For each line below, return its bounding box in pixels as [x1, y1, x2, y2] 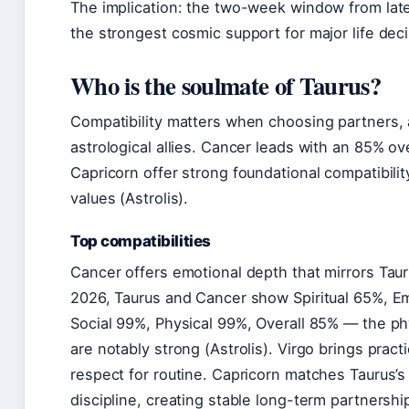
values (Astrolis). [70, 188, 189, 207]
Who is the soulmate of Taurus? [70, 67, 381, 103]
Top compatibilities [70, 231, 211, 250]
